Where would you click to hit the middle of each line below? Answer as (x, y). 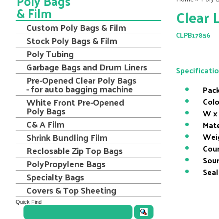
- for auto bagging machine (80, 89)
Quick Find (29, 202)
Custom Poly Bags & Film (76, 27)
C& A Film (45, 124)
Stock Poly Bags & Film (72, 40)
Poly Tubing (50, 54)
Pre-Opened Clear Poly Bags (81, 80)
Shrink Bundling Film (67, 137)
